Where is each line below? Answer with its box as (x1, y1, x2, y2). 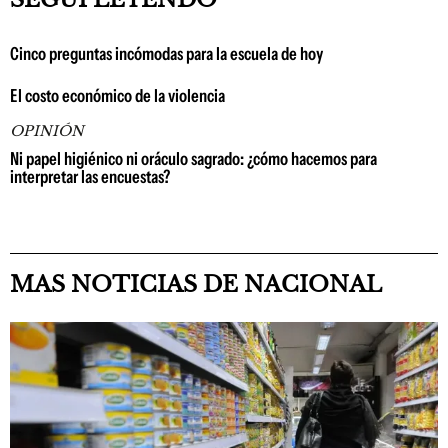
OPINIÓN (10, 122, 84, 140)
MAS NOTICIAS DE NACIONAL (10, 271, 382, 298)
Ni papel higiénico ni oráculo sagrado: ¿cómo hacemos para (10, 148, 377, 170)
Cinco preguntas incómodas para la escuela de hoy (10, 43, 323, 65)
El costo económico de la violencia (10, 85, 225, 107)
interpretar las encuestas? (10, 166, 170, 188)
